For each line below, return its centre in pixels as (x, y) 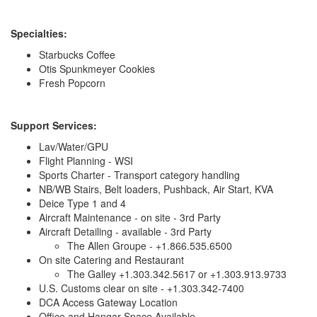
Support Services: (54, 125)
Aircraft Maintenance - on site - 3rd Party (130, 217)
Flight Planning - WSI (86, 161)
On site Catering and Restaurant (111, 260)
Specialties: (39, 33)
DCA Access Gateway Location (108, 302)
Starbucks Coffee (77, 54)
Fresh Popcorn (72, 83)
